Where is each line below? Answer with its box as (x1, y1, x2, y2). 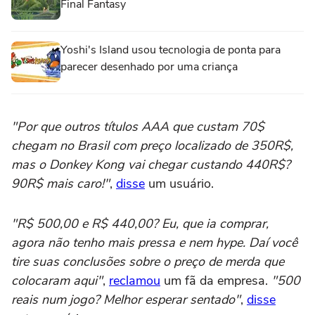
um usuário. (145, 174, 217, 192)
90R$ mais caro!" (11, 174, 110, 192)
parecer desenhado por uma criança (60, 58, 238, 75)
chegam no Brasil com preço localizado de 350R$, (11, 136, 293, 154)
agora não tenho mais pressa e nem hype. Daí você (11, 233, 297, 251)
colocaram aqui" (11, 271, 103, 289)
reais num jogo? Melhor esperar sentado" (11, 290, 240, 308)
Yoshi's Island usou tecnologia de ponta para (60, 41, 281, 58)
